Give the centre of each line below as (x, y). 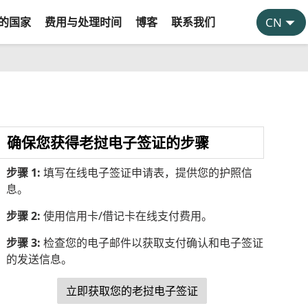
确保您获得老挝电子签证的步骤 (108, 142)
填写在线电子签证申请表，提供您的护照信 (146, 173)
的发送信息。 (39, 259)
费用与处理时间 (83, 22)
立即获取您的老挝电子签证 (132, 291)
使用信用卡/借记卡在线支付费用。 (126, 216)
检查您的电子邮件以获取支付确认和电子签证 (152, 243)
